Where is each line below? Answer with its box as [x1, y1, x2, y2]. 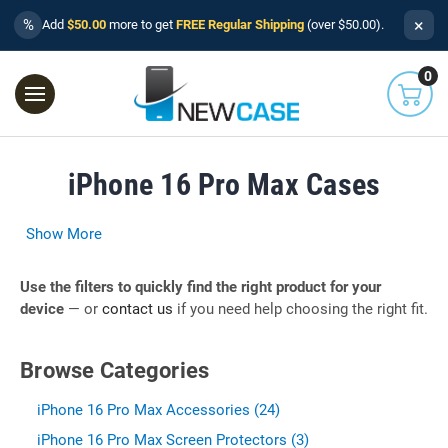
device [20, 299, 64, 318]
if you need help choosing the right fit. [173, 299, 428, 318]
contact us [102, 299, 173, 318]
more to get [106, 17, 176, 32]
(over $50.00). [304, 17, 384, 32]
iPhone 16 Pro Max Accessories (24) [37, 401, 281, 420]
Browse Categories [20, 358, 210, 384]
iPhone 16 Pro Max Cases [67, 166, 381, 202]
